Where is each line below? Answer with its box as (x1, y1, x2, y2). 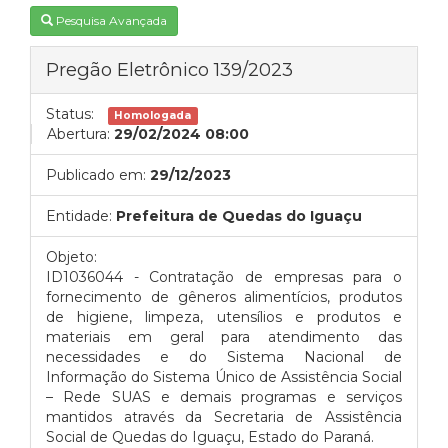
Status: (46, 105, 94, 123)
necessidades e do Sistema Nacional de (46, 348, 402, 366)
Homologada (114, 109, 192, 122)
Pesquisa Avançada (56, 13, 167, 28)
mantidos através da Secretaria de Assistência (46, 408, 402, 426)
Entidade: (46, 207, 112, 225)
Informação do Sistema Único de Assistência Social (46, 368, 402, 386)
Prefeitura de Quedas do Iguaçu (116, 207, 362, 225)
